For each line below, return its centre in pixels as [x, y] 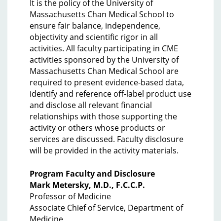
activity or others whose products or [97, 128]
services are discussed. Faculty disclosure [107, 139]
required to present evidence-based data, [107, 82]
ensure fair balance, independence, [95, 26]
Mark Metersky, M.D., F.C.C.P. [87, 185]
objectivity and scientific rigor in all [94, 37]
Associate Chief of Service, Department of [106, 208]
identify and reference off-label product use [110, 94]
